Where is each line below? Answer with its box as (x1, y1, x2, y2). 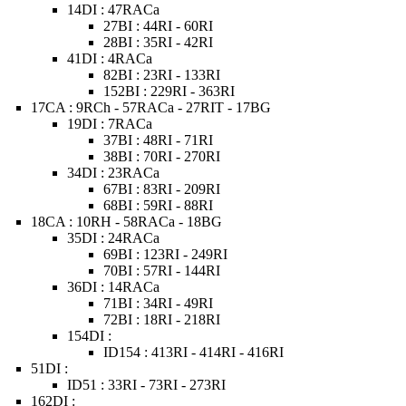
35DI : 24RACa (67, 230, 160, 246)
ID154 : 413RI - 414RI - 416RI (103, 344, 285, 360)
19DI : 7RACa (67, 116, 153, 131)
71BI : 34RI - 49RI (103, 295, 214, 311)
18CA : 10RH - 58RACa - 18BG (31, 214, 223, 229)
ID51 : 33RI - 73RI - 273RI (67, 377, 227, 392)
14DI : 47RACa (67, 2, 160, 17)
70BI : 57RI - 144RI (103, 263, 221, 278)
